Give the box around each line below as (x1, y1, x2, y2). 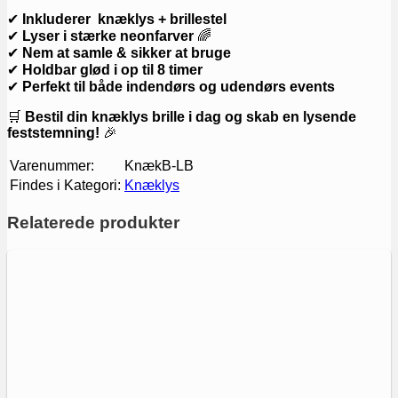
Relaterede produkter (7, 213, 179, 233)
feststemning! (7, 125, 99, 141)
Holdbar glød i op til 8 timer (22, 62, 203, 78)
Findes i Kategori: (10, 178, 121, 194)
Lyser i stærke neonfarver (22, 28, 194, 44)
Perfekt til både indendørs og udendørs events (22, 79, 335, 95)
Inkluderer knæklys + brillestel (22, 12, 227, 28)
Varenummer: (10, 158, 94, 174)
